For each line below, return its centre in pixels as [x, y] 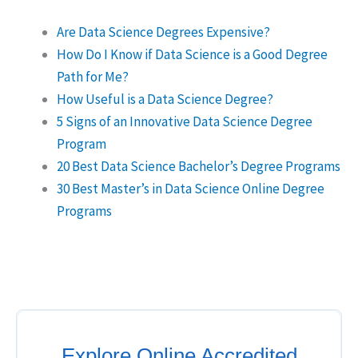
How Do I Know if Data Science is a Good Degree [192, 54]
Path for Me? [93, 76]
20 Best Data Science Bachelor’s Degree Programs [199, 166]
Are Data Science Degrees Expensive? [163, 32]
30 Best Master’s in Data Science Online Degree [191, 188]
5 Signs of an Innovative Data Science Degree [185, 121]
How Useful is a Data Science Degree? [165, 99]
